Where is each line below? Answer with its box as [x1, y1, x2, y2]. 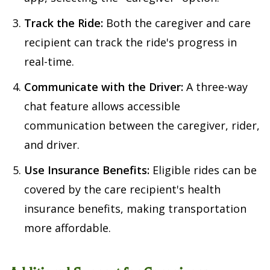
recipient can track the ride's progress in [24, 35, 237, 50]
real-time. [24, 54, 74, 69]
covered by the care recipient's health [24, 182, 221, 197]
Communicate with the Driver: [24, 80, 183, 95]
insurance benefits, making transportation [24, 201, 246, 216]
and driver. [24, 137, 80, 152]
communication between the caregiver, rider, [24, 118, 260, 133]
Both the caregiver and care [103, 16, 251, 31]
